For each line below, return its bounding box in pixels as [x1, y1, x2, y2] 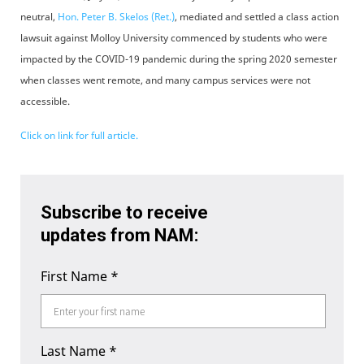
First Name [41, 267, 110, 285]
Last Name [41, 342, 109, 360]
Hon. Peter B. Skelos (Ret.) [58, 10, 175, 24]
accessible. [20, 94, 75, 108]
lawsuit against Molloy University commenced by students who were [20, 31, 327, 45]
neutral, [20, 10, 58, 24]
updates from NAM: [41, 225, 198, 245]
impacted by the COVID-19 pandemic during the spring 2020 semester [20, 52, 337, 66]
